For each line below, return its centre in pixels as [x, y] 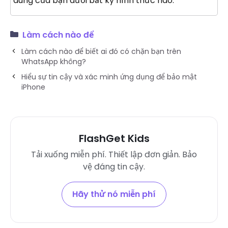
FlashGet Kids [114, 138]
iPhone [33, 87]
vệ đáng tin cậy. [114, 166]
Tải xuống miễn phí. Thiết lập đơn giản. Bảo [114, 154]
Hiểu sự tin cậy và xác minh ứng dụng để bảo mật [109, 77]
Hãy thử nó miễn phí [114, 194]
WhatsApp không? [54, 61]
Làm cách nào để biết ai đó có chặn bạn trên [101, 51]
